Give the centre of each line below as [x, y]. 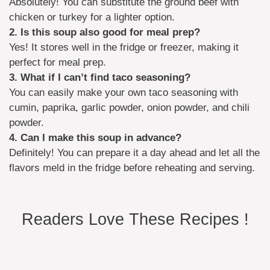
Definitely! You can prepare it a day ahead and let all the [134, 152]
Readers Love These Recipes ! [135, 219]
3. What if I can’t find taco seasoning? [100, 77]
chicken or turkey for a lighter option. [92, 17]
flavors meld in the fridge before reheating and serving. [132, 168]
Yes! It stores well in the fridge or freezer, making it [124, 47]
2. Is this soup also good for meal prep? [105, 32]
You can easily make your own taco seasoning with [124, 92]
